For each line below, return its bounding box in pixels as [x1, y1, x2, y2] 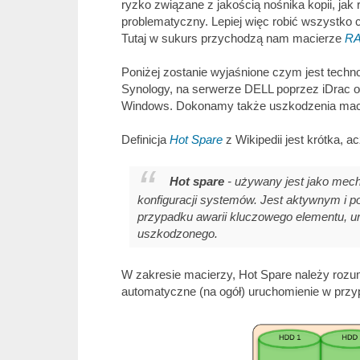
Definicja [121, 133, 170, 147]
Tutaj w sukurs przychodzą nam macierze [121, 31, 345, 46]
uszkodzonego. [137, 226, 218, 240]
